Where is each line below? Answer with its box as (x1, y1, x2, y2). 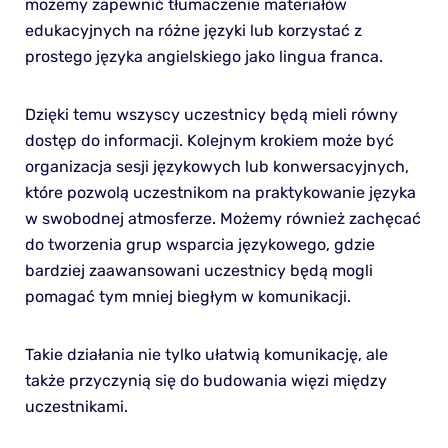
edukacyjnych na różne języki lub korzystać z (24, 20, 362, 40)
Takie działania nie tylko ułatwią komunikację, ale (24, 344, 388, 364)
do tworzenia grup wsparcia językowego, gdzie (24, 234, 375, 254)
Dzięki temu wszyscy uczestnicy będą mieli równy (24, 104, 398, 124)
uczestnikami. (24, 396, 128, 416)
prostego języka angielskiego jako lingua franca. (24, 46, 383, 66)
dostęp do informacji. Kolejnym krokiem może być (24, 130, 394, 150)
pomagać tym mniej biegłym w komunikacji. (24, 286, 351, 306)
